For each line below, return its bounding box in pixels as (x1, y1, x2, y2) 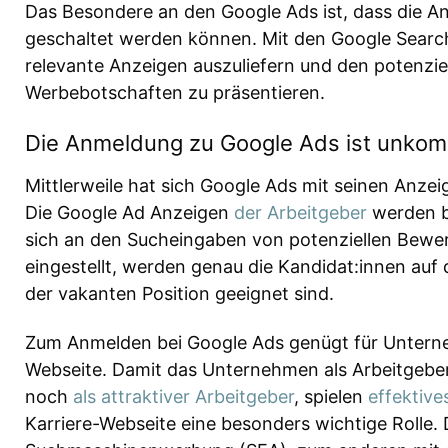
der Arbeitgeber (234, 202, 367, 224)
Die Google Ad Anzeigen (25, 202, 234, 224)
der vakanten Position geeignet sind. (25, 283, 334, 305)
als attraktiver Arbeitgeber (73, 385, 294, 407)
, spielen (294, 385, 368, 407)
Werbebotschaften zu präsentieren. (25, 81, 325, 103)
